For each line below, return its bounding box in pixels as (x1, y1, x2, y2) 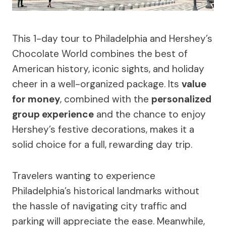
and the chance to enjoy (94, 107, 206, 121)
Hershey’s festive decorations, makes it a (12, 123, 194, 136)
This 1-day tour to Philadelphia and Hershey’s (12, 32, 212, 45)
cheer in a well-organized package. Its (12, 77, 182, 90)
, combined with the (60, 92, 151, 105)
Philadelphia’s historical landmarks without (12, 184, 199, 197)
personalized (151, 92, 211, 105)
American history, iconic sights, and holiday (12, 62, 204, 75)
